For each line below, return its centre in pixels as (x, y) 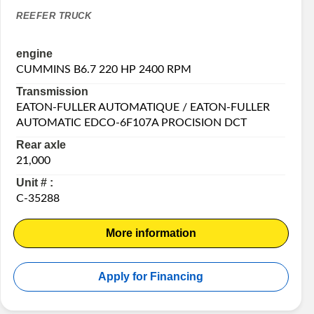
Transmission (53, 91)
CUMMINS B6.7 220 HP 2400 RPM (104, 69)
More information (151, 233)
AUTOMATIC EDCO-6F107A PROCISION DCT (132, 122)
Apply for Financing (151, 276)
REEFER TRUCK (54, 16)
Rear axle (41, 144)
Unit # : (35, 182)
